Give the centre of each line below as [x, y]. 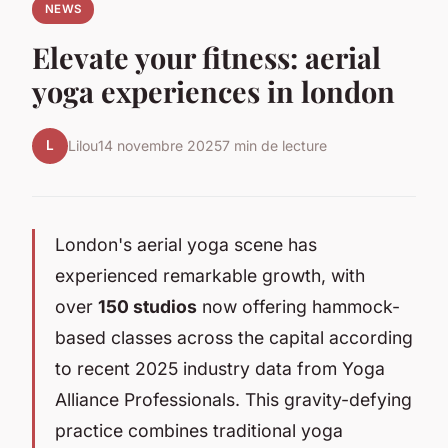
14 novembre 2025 [160, 146]
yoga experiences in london [213, 90]
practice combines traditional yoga [199, 430]
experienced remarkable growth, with [210, 275]
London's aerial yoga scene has [186, 244]
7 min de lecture [274, 146]
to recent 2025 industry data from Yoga [220, 368]
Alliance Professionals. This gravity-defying [233, 399]
